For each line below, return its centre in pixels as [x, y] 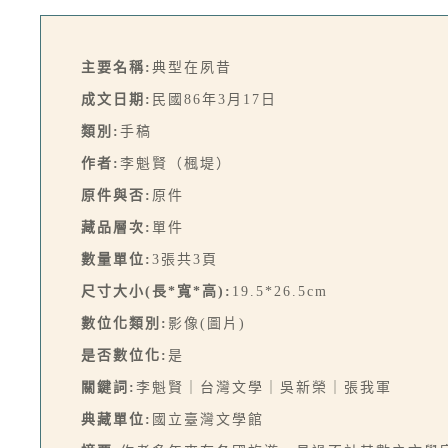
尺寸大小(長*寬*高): [156, 291]
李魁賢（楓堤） [176, 163]
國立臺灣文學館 [208, 419]
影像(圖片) [207, 323]
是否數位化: [124, 355]
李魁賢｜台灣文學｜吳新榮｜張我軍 [264, 387]
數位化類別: [124, 323]
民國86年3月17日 [214, 99]
